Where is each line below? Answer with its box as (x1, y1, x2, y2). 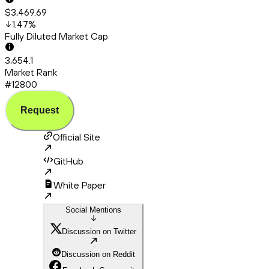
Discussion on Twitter (62, 227, 136, 237)
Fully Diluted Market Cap (5, 30, 108, 43)
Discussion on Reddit (61, 250, 135, 259)
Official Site (53, 131, 100, 144)
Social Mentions (65, 205, 121, 215)
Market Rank (5, 66, 57, 79)
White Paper (53, 179, 106, 192)
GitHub (53, 155, 83, 168)
